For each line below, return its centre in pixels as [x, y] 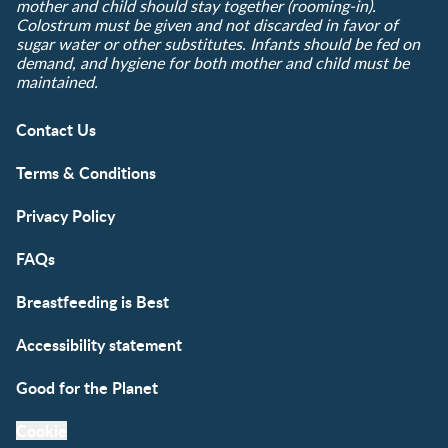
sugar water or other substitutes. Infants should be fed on [218, 44]
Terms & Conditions [86, 173]
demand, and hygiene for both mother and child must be [212, 63]
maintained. [57, 82]
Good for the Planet [87, 388]
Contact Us [56, 130]
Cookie [41, 431]
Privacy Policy [65, 216]
